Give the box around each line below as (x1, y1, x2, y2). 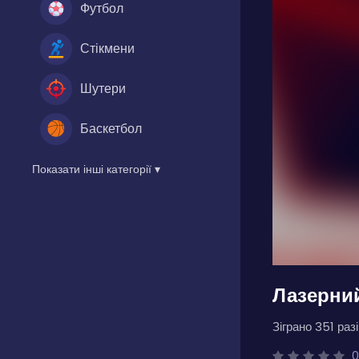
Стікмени (80, 38, 135, 58)
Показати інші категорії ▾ (32, 160, 160, 177)
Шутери (80, 79, 126, 98)
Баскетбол (80, 119, 142, 138)
